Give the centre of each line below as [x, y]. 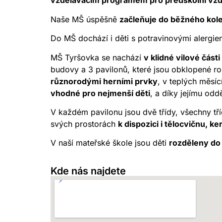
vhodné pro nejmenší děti [100, 93]
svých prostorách [84, 124]
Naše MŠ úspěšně [85, 19]
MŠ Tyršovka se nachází [97, 57]
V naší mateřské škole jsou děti [110, 143]
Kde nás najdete [88, 171]
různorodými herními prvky [104, 81]
